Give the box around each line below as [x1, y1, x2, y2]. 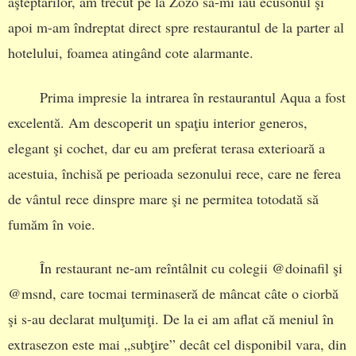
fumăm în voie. [8, 214, 95, 234]
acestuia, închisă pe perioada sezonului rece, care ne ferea [8, 163, 341, 183]
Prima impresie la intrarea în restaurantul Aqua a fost [40, 87, 346, 106]
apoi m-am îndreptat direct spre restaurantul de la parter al [8, 17, 344, 37]
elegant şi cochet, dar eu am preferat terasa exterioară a [8, 137, 325, 157]
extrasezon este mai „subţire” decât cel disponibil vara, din [8, 335, 346, 354]
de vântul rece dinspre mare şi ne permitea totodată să [8, 188, 319, 208]
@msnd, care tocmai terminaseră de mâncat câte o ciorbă [8, 284, 339, 304]
